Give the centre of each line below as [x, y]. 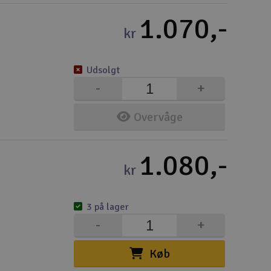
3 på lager [108, 207]
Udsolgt [103, 70]
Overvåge [158, 117]
